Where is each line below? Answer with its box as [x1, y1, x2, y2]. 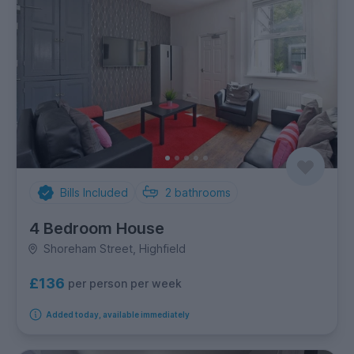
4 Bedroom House [29, 219, 164, 239]
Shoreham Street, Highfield [43, 242, 186, 256]
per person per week [68, 276, 182, 290]
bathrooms [175, 186, 231, 200]
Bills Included [59, 186, 128, 200]
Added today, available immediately [45, 310, 190, 320]
